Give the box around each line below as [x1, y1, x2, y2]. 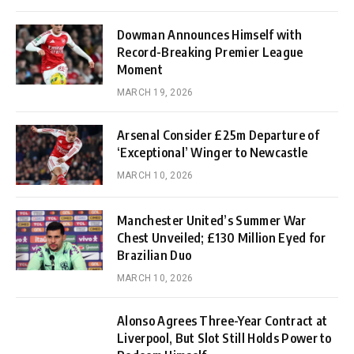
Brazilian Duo [117, 247, 192, 263]
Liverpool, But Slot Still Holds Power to [117, 330, 332, 346]
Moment [117, 61, 163, 77]
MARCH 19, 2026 [117, 86, 194, 98]
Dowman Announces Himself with [117, 26, 303, 43]
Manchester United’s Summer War [117, 212, 307, 228]
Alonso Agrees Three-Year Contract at [117, 312, 328, 329]
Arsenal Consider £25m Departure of [117, 126, 319, 143]
